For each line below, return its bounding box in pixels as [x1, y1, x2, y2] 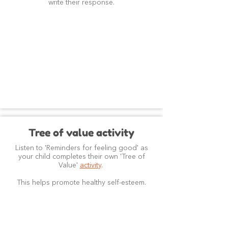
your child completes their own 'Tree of [18, 153, 145, 160]
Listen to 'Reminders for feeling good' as [15, 145, 148, 152]
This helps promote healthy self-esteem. [17, 179, 146, 186]
